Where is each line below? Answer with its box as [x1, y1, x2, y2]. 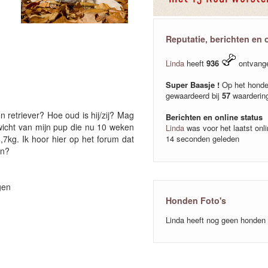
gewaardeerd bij [166, 90, 222, 101]
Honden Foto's [166, 194, 226, 206]
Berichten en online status [166, 111, 263, 123]
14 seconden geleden [166, 133, 239, 144]
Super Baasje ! [166, 79, 220, 90]
